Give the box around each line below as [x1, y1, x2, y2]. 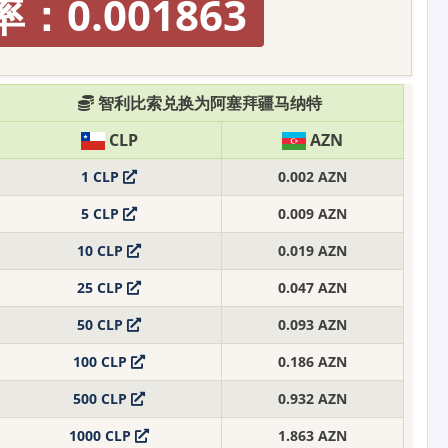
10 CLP [77, 240, 127, 260]
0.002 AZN [278, 166, 347, 186]
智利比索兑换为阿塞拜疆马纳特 [94, 91, 322, 114]
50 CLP [77, 314, 127, 334]
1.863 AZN [278, 425, 347, 445]
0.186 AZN [278, 351, 347, 371]
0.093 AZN [278, 314, 347, 334]
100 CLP [73, 351, 131, 371]
